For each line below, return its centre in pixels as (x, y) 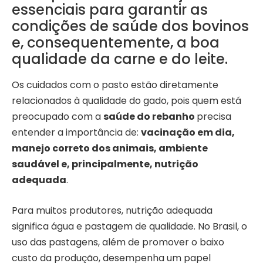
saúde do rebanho (150, 117)
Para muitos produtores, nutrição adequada (112, 211)
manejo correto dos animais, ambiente (110, 149)
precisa (214, 117)
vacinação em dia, (188, 133)
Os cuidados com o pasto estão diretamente (115, 85)
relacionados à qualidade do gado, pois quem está (127, 101)
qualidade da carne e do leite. (120, 59)
